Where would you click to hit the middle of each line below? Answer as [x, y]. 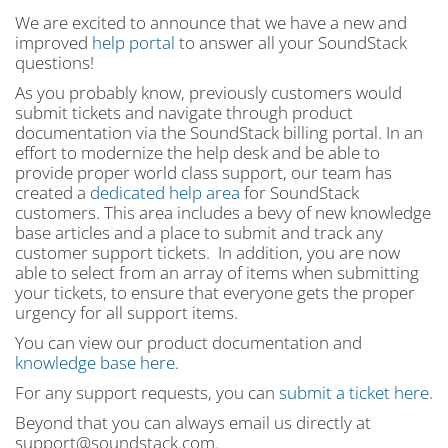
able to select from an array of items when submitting [217, 272]
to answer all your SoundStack [291, 42]
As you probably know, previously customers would [208, 92]
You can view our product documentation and [188, 342]
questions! [54, 62]
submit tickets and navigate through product [184, 112]
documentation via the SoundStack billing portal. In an [219, 132]
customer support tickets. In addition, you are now [207, 252]
